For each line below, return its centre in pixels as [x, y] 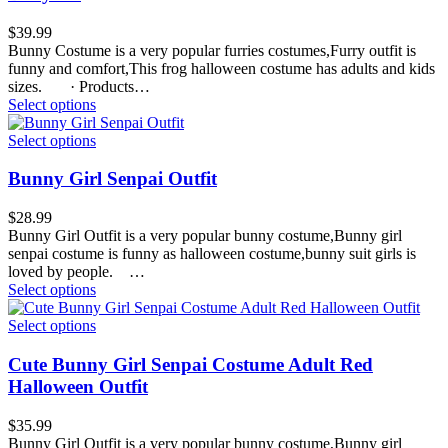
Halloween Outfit [78, 386]
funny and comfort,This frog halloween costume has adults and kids [221, 68]
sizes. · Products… [79, 86]
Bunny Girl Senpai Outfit [112, 179]
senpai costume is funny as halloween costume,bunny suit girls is [212, 254]
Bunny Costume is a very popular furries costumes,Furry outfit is [212, 50]
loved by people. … [76, 272]
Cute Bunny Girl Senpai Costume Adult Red [190, 364]
